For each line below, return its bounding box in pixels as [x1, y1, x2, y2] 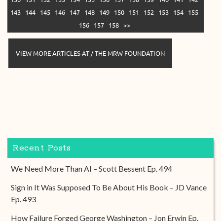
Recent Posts [12, 142, 71, 153]
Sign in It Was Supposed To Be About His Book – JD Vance [11, 182, 207, 192]
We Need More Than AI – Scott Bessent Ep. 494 [11, 163, 172, 173]
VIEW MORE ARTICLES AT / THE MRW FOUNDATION [16, 49, 165, 57]
